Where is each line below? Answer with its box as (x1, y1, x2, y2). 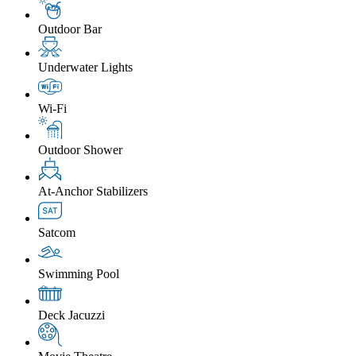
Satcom (38, 225, 75, 239)
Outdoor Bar (38, 21, 102, 36)
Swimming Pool (38, 266, 119, 281)
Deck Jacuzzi (38, 308, 105, 322)
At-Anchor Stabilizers (38, 184, 148, 198)
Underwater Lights (38, 60, 133, 74)
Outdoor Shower (38, 142, 122, 157)
